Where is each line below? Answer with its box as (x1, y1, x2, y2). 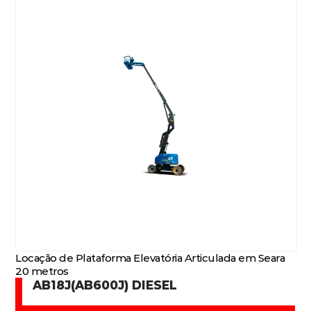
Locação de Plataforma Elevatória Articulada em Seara (15, 251, 285, 264)
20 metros (15, 264, 69, 278)
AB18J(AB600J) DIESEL (33, 278, 178, 292)
